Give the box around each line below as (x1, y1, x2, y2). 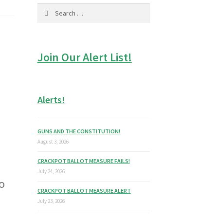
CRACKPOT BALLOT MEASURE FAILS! (37, 157, 130, 165)
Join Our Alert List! (37, 49, 132, 65)
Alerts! (37, 93, 65, 106)
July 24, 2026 (37, 168, 65, 175)
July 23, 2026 (37, 198, 65, 205)
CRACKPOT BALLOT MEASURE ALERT (37, 187, 131, 195)
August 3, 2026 (37, 138, 69, 145)
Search (36, 4, 57, 13)
